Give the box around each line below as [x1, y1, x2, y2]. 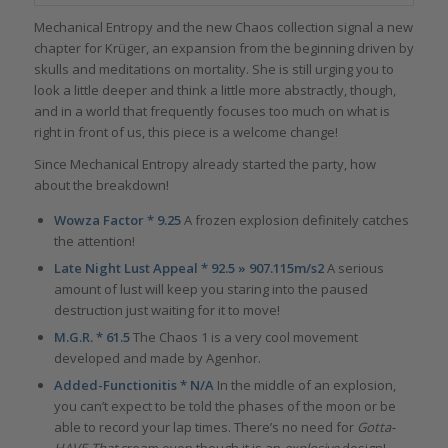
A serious [323, 259, 384, 278]
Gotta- [356, 418, 395, 437]
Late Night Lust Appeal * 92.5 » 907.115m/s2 [53, 259, 324, 278]
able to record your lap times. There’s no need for [53, 418, 357, 437]
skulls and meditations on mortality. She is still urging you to [33, 60, 394, 79]
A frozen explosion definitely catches [183, 211, 409, 230]
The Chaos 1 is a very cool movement [132, 328, 358, 347]
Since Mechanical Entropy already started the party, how [33, 155, 376, 174]
